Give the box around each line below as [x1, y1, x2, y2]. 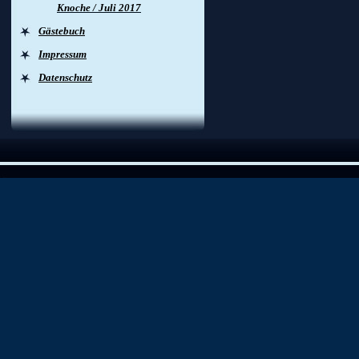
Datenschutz [38, 71, 92, 83]
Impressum [38, 48, 87, 60]
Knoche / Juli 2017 [57, 2, 141, 14]
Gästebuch [38, 25, 85, 37]
